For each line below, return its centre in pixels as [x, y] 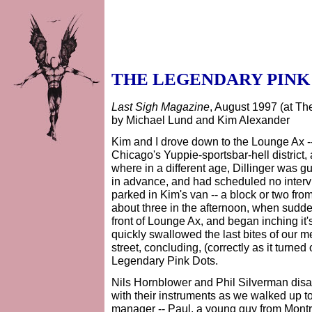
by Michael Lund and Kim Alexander [201, 120]
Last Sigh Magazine [161, 107]
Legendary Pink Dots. [165, 260]
